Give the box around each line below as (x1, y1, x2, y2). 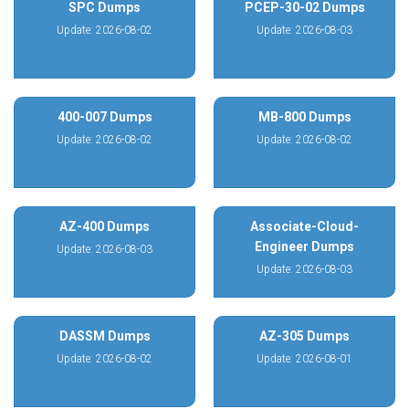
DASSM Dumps (58, 329, 151, 343)
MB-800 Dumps (257, 110, 351, 124)
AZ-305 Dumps (259, 329, 350, 343)
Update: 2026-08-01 (257, 352, 352, 365)
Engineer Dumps (255, 239, 354, 254)
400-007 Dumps (57, 110, 152, 124)
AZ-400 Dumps (59, 219, 150, 234)
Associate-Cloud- (250, 219, 359, 234)
